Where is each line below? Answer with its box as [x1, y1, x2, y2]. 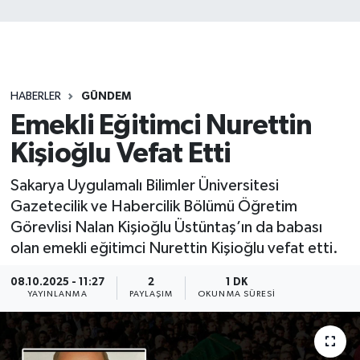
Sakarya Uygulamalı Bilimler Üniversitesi [10, 177, 279, 194]
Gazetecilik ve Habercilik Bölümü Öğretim [10, 198, 297, 215]
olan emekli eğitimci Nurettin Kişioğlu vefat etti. [10, 239, 338, 256]
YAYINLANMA [27, 290, 88, 299]
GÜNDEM [80, 90, 131, 102]
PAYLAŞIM [129, 290, 174, 299]
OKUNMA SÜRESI [198, 290, 276, 299]
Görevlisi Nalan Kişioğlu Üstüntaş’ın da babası [10, 219, 322, 235]
